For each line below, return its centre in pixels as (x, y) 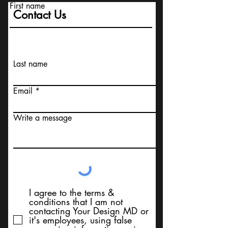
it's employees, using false (80, 220)
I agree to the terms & (72, 192)
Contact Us (40, 15)
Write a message (42, 118)
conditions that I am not (76, 202)
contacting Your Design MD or (89, 211)
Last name (30, 64)
